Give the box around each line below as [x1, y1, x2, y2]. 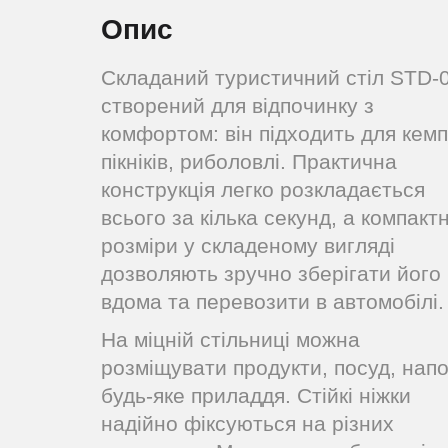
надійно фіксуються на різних [101, 412, 394, 435]
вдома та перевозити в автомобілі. [101, 290, 444, 313]
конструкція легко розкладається [101, 178, 425, 201]
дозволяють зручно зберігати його [101, 262, 441, 285]
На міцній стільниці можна [101, 328, 360, 351]
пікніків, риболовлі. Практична [101, 150, 397, 173]
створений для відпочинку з [101, 94, 374, 117]
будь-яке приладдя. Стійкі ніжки [101, 384, 411, 407]
